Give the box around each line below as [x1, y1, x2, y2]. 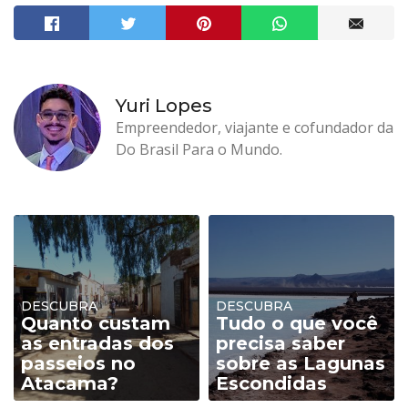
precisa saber [216, 332, 345, 354]
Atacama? [21, 372, 118, 394]
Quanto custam [21, 312, 170, 334]
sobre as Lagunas [216, 352, 385, 374]
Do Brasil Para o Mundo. [116, 139, 282, 159]
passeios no [21, 352, 136, 374]
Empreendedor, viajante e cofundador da [116, 117, 393, 138]
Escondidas [216, 372, 327, 394]
